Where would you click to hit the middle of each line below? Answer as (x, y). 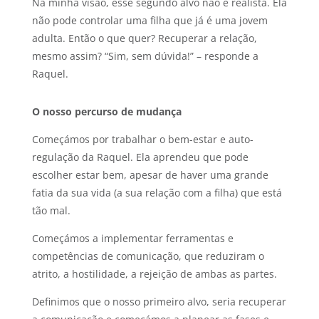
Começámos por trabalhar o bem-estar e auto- (142, 140)
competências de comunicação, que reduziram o (148, 256)
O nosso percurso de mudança (106, 112)
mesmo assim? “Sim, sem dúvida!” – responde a (145, 56)
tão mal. (51, 211)
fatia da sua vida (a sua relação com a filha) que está (157, 193)
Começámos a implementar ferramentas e (132, 239)
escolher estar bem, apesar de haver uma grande (150, 175)
